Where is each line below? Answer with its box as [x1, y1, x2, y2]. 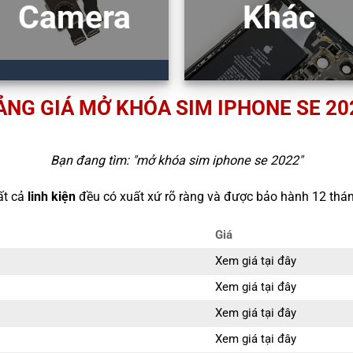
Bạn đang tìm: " [50, 153, 136, 169]
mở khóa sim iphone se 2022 [136, 153, 299, 169]
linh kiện [27, 189, 76, 205]
